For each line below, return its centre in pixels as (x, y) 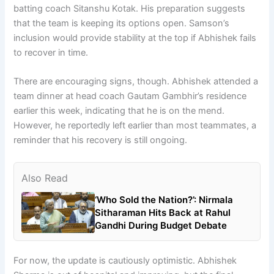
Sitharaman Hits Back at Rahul (163, 212)
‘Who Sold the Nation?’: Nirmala (164, 199)
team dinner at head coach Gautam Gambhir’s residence (130, 96)
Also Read (45, 178)
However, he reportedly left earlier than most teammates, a (135, 126)
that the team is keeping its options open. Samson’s (122, 23)
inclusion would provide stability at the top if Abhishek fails (135, 38)
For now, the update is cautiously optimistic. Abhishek (125, 261)
